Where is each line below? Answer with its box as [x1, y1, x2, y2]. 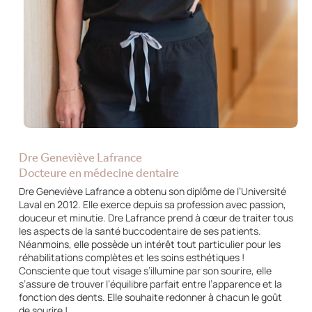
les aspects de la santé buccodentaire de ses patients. [18, 224, 261, 237]
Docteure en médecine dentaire [18, 163, 179, 180]
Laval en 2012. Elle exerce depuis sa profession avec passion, [18, 197, 286, 211]
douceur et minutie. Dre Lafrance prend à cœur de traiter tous [18, 210, 293, 224]
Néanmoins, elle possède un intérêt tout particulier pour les [18, 237, 281, 251]
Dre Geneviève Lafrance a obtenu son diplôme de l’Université [18, 184, 286, 198]
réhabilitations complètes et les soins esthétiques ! [18, 250, 244, 264]
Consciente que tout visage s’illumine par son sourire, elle [18, 263, 272, 277]
